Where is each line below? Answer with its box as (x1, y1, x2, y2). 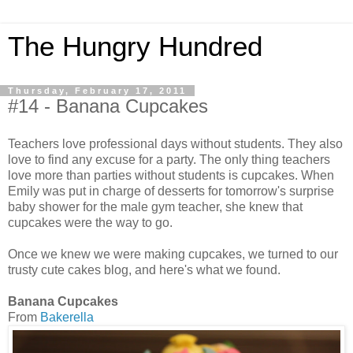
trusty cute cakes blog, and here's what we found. (8, 262, 281, 277)
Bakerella (40, 310, 94, 324)
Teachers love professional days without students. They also (8, 136, 343, 150)
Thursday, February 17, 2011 (8, 86, 187, 95)
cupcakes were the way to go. (8, 215, 173, 229)
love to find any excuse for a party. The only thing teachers (8, 152, 330, 166)
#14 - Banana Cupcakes (8, 95, 208, 117)
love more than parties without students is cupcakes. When (8, 168, 334, 182)
